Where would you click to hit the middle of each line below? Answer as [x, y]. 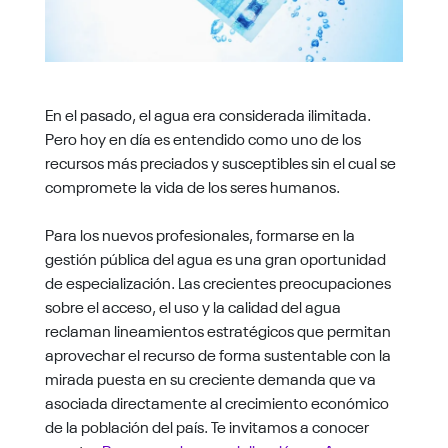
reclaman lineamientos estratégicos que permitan [217, 330]
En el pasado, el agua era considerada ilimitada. [207, 114]
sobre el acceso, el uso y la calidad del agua [192, 306]
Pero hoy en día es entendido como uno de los [202, 138]
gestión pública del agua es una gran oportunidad [215, 258]
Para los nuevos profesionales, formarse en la [199, 234]
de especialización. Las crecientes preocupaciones [217, 282]
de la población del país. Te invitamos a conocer [206, 426]
